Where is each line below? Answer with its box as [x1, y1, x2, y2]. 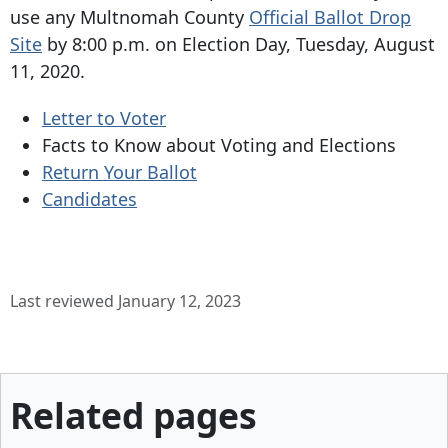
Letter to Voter [42, 105, 166, 130]
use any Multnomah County [10, 4, 249, 29]
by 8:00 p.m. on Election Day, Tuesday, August [42, 31, 435, 56]
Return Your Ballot [42, 159, 197, 184]
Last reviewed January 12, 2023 [10, 289, 241, 312]
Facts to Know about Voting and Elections [42, 132, 396, 157]
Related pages [10, 390, 257, 439]
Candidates [42, 186, 137, 211]
